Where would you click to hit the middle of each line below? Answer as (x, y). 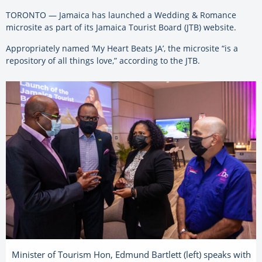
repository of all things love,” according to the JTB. (103, 60)
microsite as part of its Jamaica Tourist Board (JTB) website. (121, 27)
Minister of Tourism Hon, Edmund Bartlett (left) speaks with (131, 255)
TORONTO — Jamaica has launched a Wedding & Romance (121, 15)
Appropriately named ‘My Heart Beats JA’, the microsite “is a (122, 48)
